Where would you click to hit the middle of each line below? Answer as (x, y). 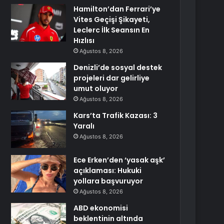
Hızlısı (84, 40)
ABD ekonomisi (101, 208)
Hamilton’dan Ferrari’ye (117, 9)
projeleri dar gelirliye (112, 78)
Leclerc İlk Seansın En (112, 30)
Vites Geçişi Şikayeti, (112, 19)
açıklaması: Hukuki (108, 170)
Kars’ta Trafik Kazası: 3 (116, 115)
